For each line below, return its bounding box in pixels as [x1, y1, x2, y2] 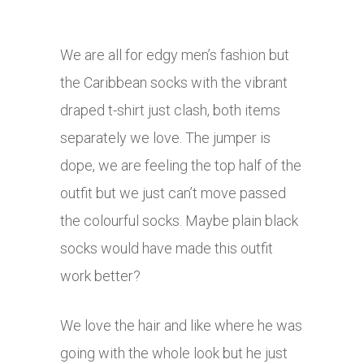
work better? [60, 267, 141, 285]
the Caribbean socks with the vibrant [60, 74, 288, 92]
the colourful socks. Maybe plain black [60, 212, 298, 230]
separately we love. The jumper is [60, 129, 271, 147]
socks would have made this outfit [60, 240, 273, 258]
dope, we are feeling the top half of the [60, 157, 301, 175]
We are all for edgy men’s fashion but [60, 46, 289, 64]
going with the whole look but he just [60, 344, 288, 362]
